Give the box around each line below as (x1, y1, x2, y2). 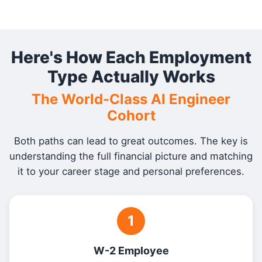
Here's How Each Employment (11, 47, 251, 67)
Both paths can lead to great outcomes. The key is (14, 135, 248, 147)
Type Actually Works (47, 67, 215, 87)
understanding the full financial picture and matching (9, 150, 253, 162)
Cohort (106, 107, 156, 124)
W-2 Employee (93, 244, 169, 257)
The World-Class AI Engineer (32, 91, 230, 108)
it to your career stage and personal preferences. (18, 166, 244, 177)
